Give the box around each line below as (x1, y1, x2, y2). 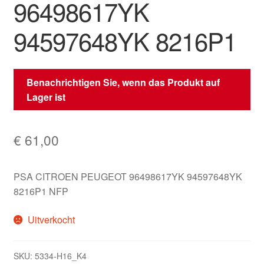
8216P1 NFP (13, 184, 68, 198)
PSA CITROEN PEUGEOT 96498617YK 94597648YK (13, 169, 242, 183)
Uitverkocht (28, 212, 75, 226)
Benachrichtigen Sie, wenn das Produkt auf (27, 75, 220, 89)
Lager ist (27, 90, 66, 104)
